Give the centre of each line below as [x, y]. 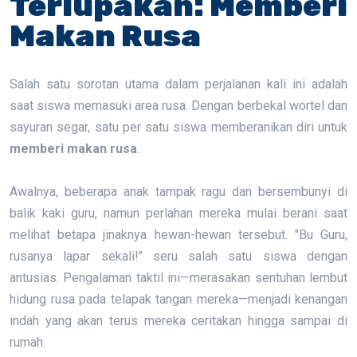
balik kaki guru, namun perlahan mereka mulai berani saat [178, 213]
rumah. [27, 342]
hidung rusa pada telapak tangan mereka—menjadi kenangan [178, 299]
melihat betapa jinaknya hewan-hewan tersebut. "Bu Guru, [178, 235]
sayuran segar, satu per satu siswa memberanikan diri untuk [178, 127]
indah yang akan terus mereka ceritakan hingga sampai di [178, 321]
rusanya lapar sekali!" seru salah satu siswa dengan [178, 256]
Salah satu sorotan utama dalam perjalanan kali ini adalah [178, 84]
